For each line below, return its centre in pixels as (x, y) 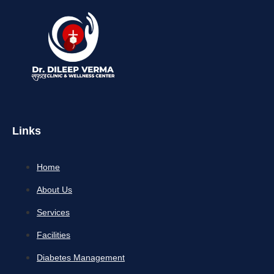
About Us (54, 190)
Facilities (54, 235)
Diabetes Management (81, 258)
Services (53, 213)
